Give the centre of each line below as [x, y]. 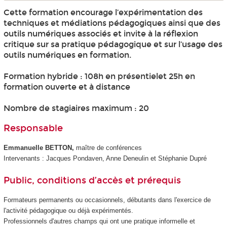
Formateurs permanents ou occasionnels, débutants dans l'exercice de [107, 200]
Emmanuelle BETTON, [40, 148]
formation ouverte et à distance [67, 87]
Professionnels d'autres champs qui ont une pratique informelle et [99, 221]
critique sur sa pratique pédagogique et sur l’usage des [113, 44]
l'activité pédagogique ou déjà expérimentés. [68, 211]
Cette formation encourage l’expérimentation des [103, 12]
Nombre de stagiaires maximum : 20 [76, 108]
